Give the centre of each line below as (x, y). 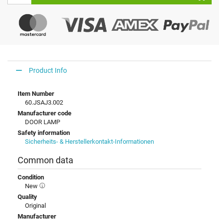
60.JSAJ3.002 (44, 103)
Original (35, 206)
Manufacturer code (44, 113)
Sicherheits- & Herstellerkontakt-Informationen (89, 142)
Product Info (48, 70)
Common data (45, 161)
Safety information (44, 133)
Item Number (36, 94)
